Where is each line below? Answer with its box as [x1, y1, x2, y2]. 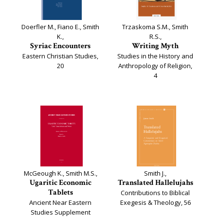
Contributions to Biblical [121, 188, 190, 197]
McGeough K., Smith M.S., [23, 169, 97, 178]
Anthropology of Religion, [118, 61, 192, 70]
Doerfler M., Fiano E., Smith [21, 22, 99, 31]
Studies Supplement [30, 208, 91, 217]
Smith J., [144, 169, 166, 178]
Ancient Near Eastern [29, 198, 91, 207]
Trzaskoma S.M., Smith [122, 22, 188, 31]
